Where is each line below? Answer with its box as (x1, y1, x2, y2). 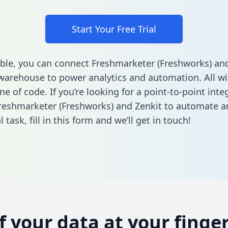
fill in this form (29, 114, 93, 127)
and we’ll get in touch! (93, 114, 191, 127)
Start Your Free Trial (72, 22, 156, 35)
